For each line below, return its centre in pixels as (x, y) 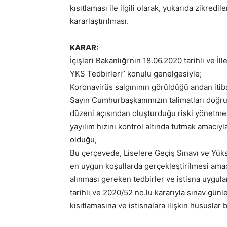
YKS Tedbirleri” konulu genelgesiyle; (137, 74)
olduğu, (83, 140)
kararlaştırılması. (99, 21)
